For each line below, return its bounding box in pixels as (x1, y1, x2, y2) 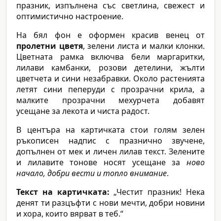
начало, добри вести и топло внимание (16, 168, 167, 179)
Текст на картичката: (16, 186, 110, 198)
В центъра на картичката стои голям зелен (16, 124, 205, 136)
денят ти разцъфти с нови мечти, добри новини (16, 197, 205, 209)
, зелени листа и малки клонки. (82, 40, 205, 52)
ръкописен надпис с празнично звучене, (16, 135, 205, 147)
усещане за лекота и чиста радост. (16, 106, 149, 117)
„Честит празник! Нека (109, 186, 205, 198)
